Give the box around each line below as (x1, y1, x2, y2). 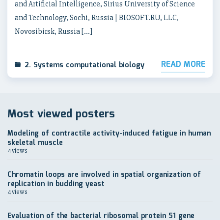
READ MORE (161, 58, 205, 71)
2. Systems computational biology (25, 60, 144, 71)
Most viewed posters (7, 106, 115, 123)
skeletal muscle (7, 137, 63, 148)
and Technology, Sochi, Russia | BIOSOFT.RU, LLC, (15, 13, 179, 23)
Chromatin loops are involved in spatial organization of (7, 169, 201, 180)
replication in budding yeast (7, 179, 105, 190)
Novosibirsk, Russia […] (15, 27, 92, 36)
